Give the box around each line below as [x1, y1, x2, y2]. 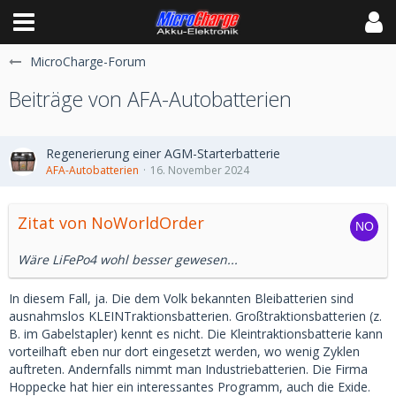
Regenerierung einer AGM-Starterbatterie [46, 145, 280, 162]
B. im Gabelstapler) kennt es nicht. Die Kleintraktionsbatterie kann [9, 325, 383, 342]
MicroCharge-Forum [30, 53, 146, 70]
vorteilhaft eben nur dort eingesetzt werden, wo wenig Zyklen [9, 343, 360, 360]
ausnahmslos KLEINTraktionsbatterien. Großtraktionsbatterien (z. [9, 308, 382, 324]
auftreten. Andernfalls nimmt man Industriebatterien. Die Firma [9, 361, 368, 377]
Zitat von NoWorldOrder [18, 212, 204, 233]
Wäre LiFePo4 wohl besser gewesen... [18, 251, 238, 268]
